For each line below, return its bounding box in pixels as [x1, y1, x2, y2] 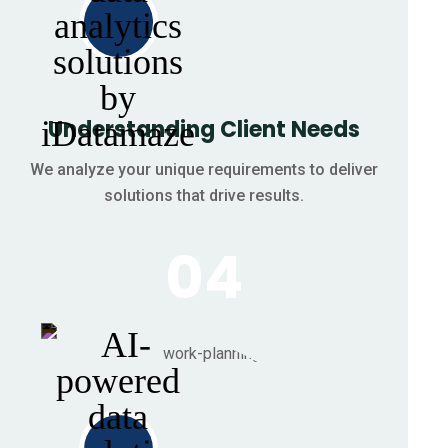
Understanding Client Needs [48, 113, 360, 145]
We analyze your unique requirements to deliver [30, 159, 378, 179]
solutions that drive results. [104, 185, 304, 205]
